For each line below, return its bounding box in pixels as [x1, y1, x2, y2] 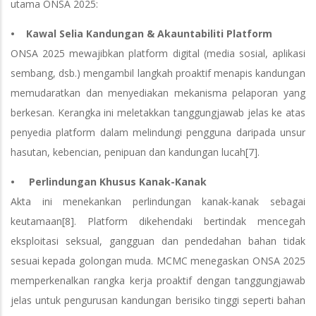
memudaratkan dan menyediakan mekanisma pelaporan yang [11, 86, 305, 99]
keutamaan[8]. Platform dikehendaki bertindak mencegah [11, 214, 305, 228]
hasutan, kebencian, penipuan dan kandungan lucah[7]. [11, 145, 260, 159]
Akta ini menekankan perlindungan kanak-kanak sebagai [11, 195, 305, 208]
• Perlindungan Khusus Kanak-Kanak [11, 175, 207, 188]
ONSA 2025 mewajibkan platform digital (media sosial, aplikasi [11, 47, 305, 60]
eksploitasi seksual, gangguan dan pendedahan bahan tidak [11, 234, 305, 248]
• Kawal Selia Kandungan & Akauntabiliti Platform [11, 27, 272, 40]
